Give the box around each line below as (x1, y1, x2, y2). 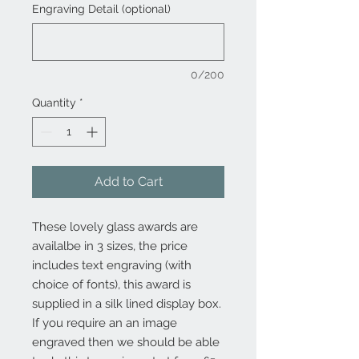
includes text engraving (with (32, 257, 192, 272)
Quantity (32, 95, 76, 109)
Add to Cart (94, 173, 163, 189)
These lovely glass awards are (32, 219, 198, 234)
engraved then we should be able (32, 334, 220, 349)
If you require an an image (32, 315, 177, 330)
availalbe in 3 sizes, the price (32, 238, 188, 253)
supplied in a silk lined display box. (32, 296, 221, 311)
